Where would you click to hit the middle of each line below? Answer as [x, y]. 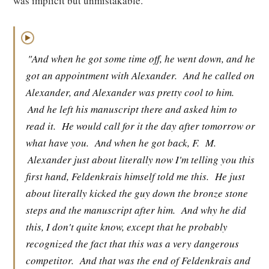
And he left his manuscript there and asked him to [132, 109]
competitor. [50, 260]
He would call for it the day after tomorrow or [159, 126]
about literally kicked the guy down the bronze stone [137, 193]
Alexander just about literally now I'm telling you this [141, 159]
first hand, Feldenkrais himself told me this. [117, 176]
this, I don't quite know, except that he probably [127, 227]
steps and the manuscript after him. [101, 210]
